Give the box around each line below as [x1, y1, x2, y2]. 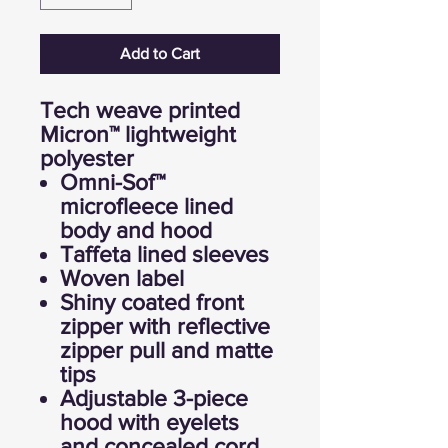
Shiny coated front [60, 290, 244, 315]
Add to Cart [120, 45, 200, 63]
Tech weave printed [40, 98, 240, 123]
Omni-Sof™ [60, 170, 165, 195]
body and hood [60, 218, 212, 243]
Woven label [60, 266, 184, 291]
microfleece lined [60, 194, 233, 219]
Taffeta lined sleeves [60, 242, 269, 267]
